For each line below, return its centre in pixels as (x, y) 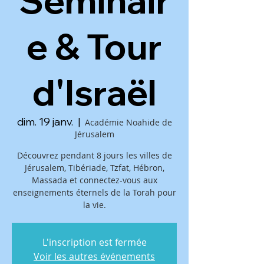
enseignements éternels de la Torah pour (94, 192)
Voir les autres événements (94, 256)
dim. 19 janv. (45, 122)
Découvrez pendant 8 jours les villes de (94, 155)
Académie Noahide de (128, 122)
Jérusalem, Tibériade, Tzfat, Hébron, (94, 168)
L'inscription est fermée (94, 242)
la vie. (94, 205)
